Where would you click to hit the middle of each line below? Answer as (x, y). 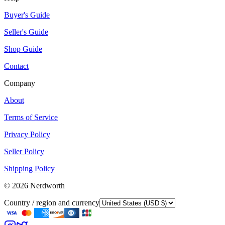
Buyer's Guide (27, 15)
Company (20, 83)
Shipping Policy (29, 169)
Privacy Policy (27, 135)
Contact (16, 66)
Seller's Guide (26, 32)
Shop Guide (23, 49)
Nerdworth (47, 186)
